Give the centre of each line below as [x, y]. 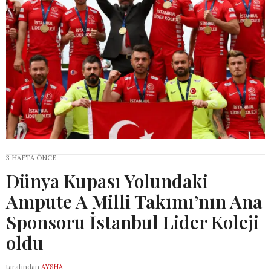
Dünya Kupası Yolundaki [107, 181]
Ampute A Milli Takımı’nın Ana [134, 202]
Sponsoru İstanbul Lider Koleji [132, 222]
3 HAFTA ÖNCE [31, 158]
